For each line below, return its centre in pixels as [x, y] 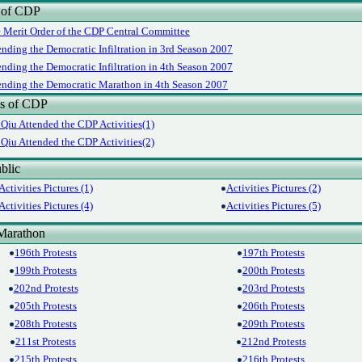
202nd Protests [46, 288]
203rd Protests [274, 288]
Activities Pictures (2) [274, 188]
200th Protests [274, 270]
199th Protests [46, 270]
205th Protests [46, 306]
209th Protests [274, 324]
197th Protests [274, 253]
